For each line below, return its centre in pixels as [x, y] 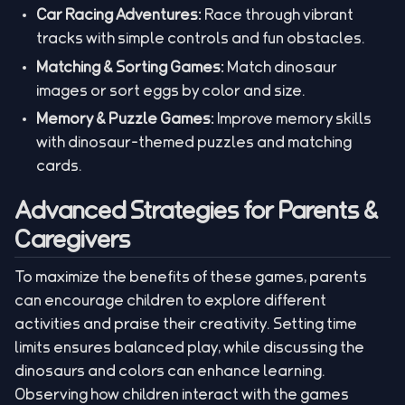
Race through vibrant [278, 14]
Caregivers [72, 239]
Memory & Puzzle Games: [125, 118]
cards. [59, 165]
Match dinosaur [281, 66]
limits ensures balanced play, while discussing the [189, 347]
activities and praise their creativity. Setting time [186, 324]
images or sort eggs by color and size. [171, 89]
